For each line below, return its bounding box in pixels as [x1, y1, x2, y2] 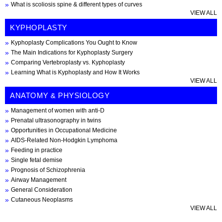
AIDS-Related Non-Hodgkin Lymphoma [11, 137, 117, 144]
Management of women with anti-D [11, 107, 105, 114]
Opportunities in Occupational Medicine [11, 127, 117, 134]
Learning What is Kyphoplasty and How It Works [11, 69, 140, 76]
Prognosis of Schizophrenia [11, 166, 85, 173]
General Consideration [11, 186, 72, 193]
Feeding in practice [11, 147, 62, 154]
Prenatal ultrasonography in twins [11, 117, 101, 124]
